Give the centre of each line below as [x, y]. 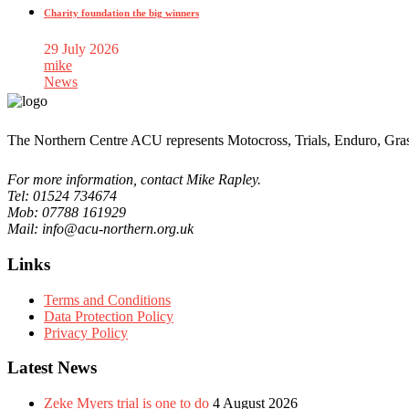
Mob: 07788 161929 [67, 213]
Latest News [52, 368]
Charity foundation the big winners [121, 13]
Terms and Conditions [107, 299]
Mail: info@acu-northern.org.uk [100, 229]
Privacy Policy [86, 332]
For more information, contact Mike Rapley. [134, 180]
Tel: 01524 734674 [62, 196]
